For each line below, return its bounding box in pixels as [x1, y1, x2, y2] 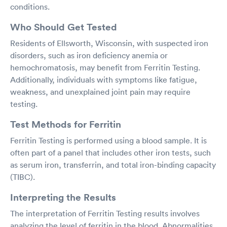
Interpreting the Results [10, 190, 116, 204]
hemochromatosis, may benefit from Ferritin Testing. [10, 62, 200, 72]
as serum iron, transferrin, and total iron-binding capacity [10, 159, 216, 170]
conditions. [10, 1, 50, 12]
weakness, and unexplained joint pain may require [10, 86, 191, 97]
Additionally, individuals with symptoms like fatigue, [10, 74, 197, 85]
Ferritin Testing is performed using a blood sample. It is [10, 135, 207, 145]
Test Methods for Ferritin [10, 117, 121, 131]
